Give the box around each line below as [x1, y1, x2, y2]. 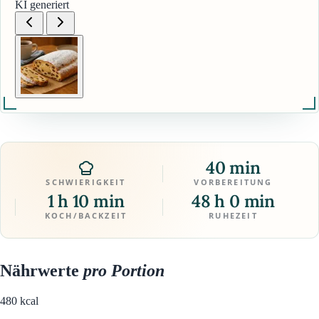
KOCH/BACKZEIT [44, 210, 127, 221]
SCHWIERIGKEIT [46, 177, 126, 188]
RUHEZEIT [209, 210, 258, 221]
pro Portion [83, 261, 164, 281]
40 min [206, 157, 261, 179]
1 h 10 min [47, 190, 125, 213]
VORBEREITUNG [194, 177, 273, 188]
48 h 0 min [192, 190, 275, 213]
